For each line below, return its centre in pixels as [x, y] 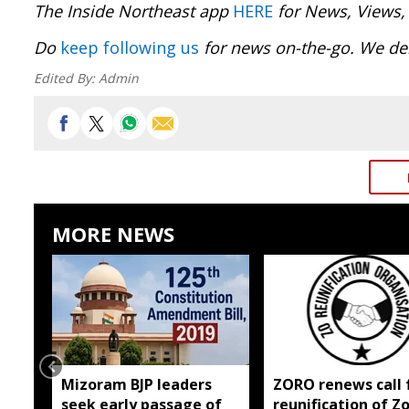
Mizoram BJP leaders [136, 384]
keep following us [130, 47]
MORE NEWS [113, 234]
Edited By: [66, 78]
